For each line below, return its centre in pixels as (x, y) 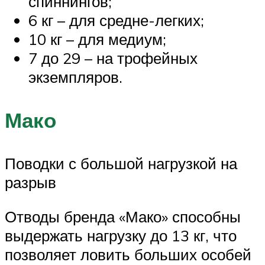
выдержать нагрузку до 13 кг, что (121, 235)
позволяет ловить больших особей (128, 254)
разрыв (30, 182)
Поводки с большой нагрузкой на (121, 164)
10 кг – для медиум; (97, 39)
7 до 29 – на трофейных (113, 58)
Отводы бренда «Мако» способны (123, 216)
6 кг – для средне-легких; (116, 20)
